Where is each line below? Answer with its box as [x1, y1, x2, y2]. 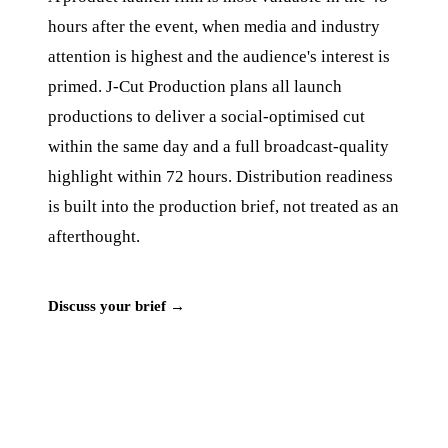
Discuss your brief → [48, 296, 185, 314]
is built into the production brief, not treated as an [48, 196, 399, 216]
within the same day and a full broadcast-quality [48, 136, 389, 156]
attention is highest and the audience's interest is [48, 46, 390, 66]
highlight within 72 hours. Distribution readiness [48, 166, 393, 186]
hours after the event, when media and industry [48, 16, 380, 36]
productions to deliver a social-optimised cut [48, 106, 365, 126]
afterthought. [48, 226, 140, 246]
